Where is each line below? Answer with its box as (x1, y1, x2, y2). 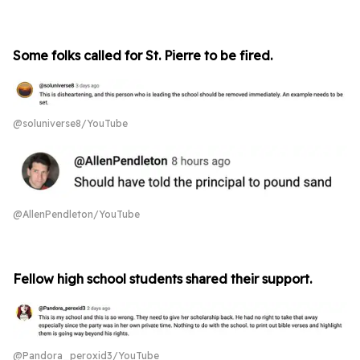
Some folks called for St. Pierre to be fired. (13, 47, 272, 63)
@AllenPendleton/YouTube (13, 208, 140, 221)
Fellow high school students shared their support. (13, 271, 312, 288)
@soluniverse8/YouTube (13, 117, 128, 130)
